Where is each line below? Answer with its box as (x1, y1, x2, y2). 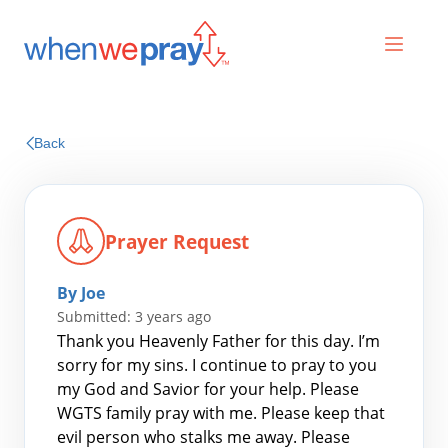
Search (47, 391, 99, 414)
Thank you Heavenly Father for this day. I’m (57, 330, 380, 352)
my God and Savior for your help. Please (57, 378, 359, 400)
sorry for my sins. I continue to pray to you (57, 354, 377, 376)
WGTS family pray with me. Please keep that (57, 402, 385, 424)
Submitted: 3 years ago (57, 307, 211, 326)
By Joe (57, 282, 105, 304)
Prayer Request (105, 228, 249, 254)
